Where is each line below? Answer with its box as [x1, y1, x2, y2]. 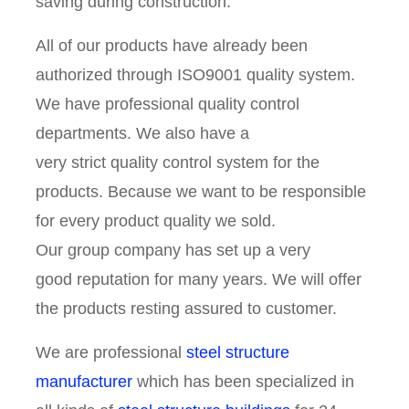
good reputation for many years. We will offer [36, 270, 362, 289]
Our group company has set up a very [36, 241, 311, 260]
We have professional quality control [36, 95, 300, 114]
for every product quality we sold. [36, 212, 277, 231]
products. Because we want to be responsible [36, 183, 367, 202]
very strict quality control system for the [36, 153, 320, 173]
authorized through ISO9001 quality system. [36, 66, 356, 85]
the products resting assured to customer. [36, 299, 338, 319]
